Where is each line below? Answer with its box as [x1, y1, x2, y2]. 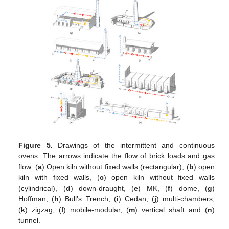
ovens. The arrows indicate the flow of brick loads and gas [18, 151, 215, 160]
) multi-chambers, [156, 194, 215, 203]
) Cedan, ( [118, 194, 154, 203]
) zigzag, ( [25, 205, 62, 214]
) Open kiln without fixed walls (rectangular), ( [41, 162, 189, 171]
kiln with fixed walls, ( [18, 173, 100, 181]
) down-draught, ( [70, 184, 134, 192]
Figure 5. [18, 141, 53, 149]
